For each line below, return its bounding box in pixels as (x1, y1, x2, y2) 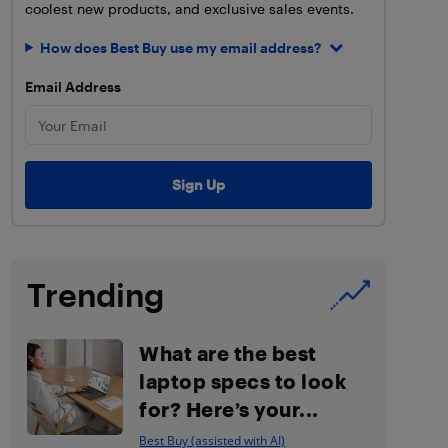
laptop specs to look (139, 369, 347, 393)
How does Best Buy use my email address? (40, 38, 322, 56)
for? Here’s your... (139, 397, 319, 421)
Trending (27, 276, 165, 313)
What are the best (139, 341, 317, 365)
